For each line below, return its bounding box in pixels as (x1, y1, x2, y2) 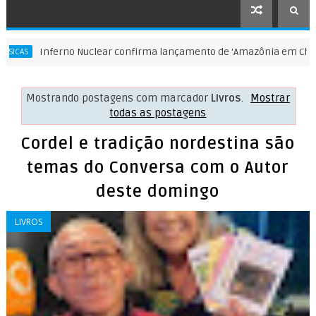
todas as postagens (109, 106, 207, 120)
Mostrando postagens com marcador (25, 91, 211, 105)
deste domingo (96, 182, 220, 202)
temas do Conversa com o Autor (27, 158, 289, 178)
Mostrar (250, 91, 291, 105)
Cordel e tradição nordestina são (20, 134, 295, 154)
